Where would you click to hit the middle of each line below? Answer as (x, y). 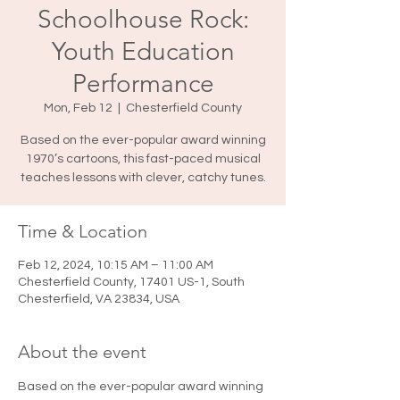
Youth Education (143, 51)
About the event (82, 352)
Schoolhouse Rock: (143, 19)
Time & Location (83, 231)
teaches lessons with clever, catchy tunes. (143, 178)
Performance (143, 83)
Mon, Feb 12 (78, 108)
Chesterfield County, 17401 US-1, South (131, 282)
